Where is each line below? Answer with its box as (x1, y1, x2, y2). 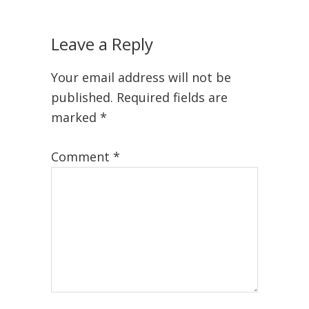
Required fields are (116, 89, 228, 106)
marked (50, 109, 100, 126)
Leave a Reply (50, 32, 153, 55)
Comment (50, 148, 113, 165)
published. (50, 89, 113, 106)
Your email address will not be (50, 69, 231, 86)
